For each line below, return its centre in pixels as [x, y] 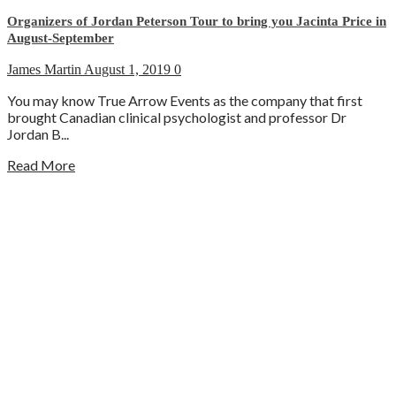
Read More [41, 165]
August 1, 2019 [129, 70]
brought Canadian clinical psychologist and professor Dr [177, 118]
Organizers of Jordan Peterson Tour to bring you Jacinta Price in [197, 22]
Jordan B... [38, 134]
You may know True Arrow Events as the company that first [185, 101]
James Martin [46, 70]
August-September [61, 38]
